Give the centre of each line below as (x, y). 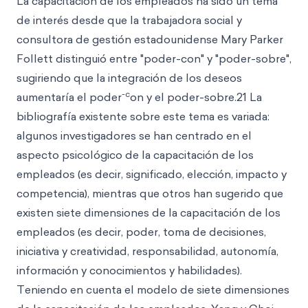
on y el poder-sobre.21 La (196, 97)
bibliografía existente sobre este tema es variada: (143, 116)
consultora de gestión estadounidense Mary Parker (150, 39)
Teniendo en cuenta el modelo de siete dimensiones (153, 289)
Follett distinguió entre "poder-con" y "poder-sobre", (154, 58)
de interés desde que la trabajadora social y (129, 20)
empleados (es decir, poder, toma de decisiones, (141, 232)
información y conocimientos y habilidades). (129, 270)
